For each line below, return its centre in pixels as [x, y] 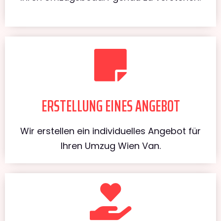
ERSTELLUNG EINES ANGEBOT [110, 106]
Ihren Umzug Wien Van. [110, 146]
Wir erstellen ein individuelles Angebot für [110, 131]
